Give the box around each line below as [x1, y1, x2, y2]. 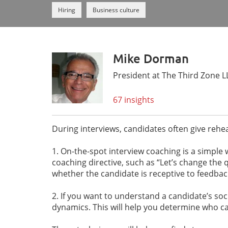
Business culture [93, 6, 139, 14]
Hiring [58, 6, 75, 14]
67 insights [113, 94, 154, 105]
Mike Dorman [113, 52, 189, 66]
